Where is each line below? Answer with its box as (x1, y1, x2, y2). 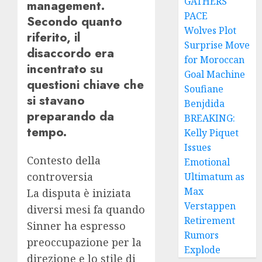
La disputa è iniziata (27, 186, 131, 201)
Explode (184, 243, 221, 256)
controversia (27, 170, 93, 184)
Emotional (184, 156, 230, 168)
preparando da (27, 107, 114, 126)
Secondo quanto (27, 12, 122, 31)
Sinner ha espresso (27, 219, 126, 233)
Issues (184, 141, 212, 154)
